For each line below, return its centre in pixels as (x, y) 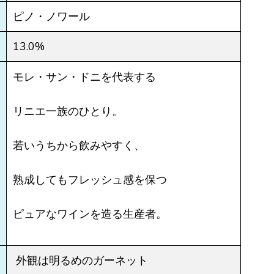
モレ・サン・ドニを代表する (84, 76)
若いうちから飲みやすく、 (79, 145)
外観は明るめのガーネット (80, 260)
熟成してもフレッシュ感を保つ (90, 179)
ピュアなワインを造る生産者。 (90, 213)
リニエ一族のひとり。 (68, 110)
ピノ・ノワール (51, 16)
